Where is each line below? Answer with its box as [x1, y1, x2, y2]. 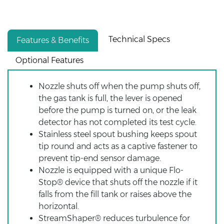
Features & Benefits [16, 35, 89, 45]
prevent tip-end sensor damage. [38, 153, 161, 163]
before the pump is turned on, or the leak [38, 105, 196, 115]
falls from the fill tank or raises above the [38, 189, 191, 199]
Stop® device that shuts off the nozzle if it [38, 177, 197, 187]
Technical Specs [108, 34, 170, 44]
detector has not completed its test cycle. [38, 117, 196, 127]
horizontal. [38, 201, 79, 211]
